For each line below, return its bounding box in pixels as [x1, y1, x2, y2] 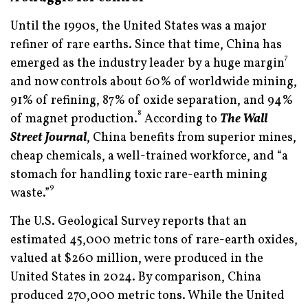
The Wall [220, 111, 267, 129]
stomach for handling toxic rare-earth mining [10, 166, 267, 184]
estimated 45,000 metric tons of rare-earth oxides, [10, 232, 298, 250]
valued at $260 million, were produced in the [10, 250, 263, 268]
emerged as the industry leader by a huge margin [10, 55, 285, 73]
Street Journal [10, 129, 87, 147]
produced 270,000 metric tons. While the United [10, 287, 285, 305]
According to [142, 111, 220, 129]
